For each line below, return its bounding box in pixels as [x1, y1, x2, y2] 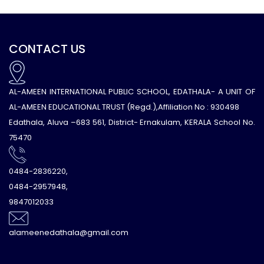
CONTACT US [9, 41, 85, 57]
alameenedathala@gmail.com [9, 227, 128, 239]
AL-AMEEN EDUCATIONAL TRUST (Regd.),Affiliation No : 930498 [9, 101, 239, 113]
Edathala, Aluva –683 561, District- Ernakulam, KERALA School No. [9, 117, 255, 128]
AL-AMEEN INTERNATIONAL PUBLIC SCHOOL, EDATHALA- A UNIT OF [9, 86, 255, 97]
